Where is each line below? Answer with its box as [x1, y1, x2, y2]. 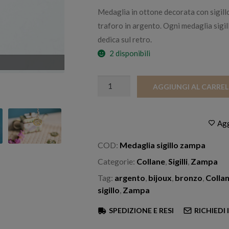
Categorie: [98, 156, 137, 167]
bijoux [148, 173, 172, 183]
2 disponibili [109, 49, 151, 58]
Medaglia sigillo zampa [120, 140, 206, 150]
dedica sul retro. [98, 35, 152, 44]
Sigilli [168, 156, 188, 167]
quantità [97, 110, 126, 120]
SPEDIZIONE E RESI [109, 206, 174, 215]
